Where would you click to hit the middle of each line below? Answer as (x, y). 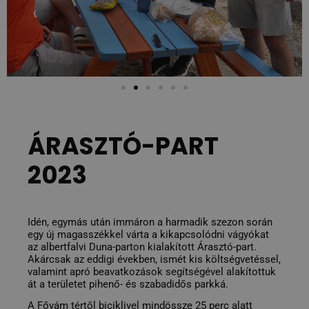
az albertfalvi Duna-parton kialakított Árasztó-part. (142, 247)
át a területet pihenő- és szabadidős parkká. (128, 284)
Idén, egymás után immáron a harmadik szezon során (150, 222)
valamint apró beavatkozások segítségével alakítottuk (152, 271)
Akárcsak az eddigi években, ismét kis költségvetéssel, (154, 259)
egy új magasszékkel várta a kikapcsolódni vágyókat (148, 234)
